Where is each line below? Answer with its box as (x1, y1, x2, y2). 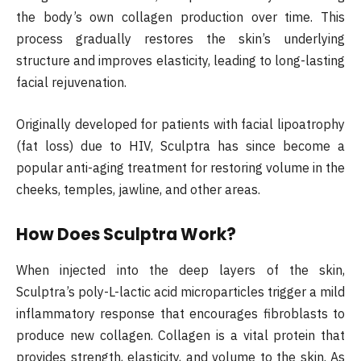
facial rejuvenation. (16, 74, 127, 91)
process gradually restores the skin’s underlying (16, 31, 345, 48)
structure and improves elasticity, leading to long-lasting (16, 52, 345, 69)
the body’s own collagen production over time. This (16, 9, 345, 26)
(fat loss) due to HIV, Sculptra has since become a (16, 137, 345, 154)
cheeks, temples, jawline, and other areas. (16, 180, 260, 197)
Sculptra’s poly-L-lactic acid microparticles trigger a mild (16, 283, 345, 300)
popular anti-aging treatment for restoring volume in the (16, 159, 345, 176)
